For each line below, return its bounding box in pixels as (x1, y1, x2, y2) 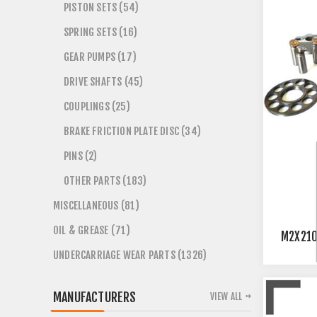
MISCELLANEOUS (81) (53, 199, 140, 212)
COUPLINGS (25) (64, 100, 130, 113)
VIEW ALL (209, 291, 243, 302)
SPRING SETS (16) (64, 25, 138, 39)
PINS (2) (64, 149, 98, 163)
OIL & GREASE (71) (53, 224, 131, 237)
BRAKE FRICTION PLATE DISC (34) (64, 125, 201, 138)
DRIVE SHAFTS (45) (64, 75, 144, 88)
